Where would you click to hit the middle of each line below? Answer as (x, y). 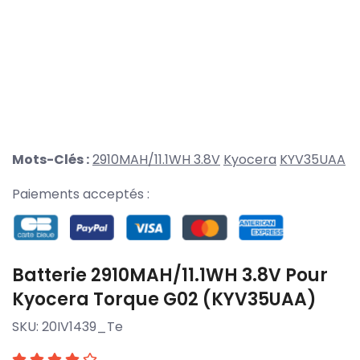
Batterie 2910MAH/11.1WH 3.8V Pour (170, 275)
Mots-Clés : (51, 160)
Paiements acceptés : (81, 194)
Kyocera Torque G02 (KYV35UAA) (164, 299)
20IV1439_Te (82, 326)
